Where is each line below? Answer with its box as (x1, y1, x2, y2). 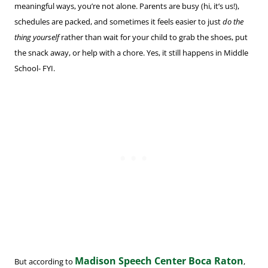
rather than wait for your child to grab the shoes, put (59, 32, 248, 43)
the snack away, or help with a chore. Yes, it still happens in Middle (14, 47, 248, 59)
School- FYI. (14, 63, 55, 74)
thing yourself (14, 32, 59, 43)
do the (223, 16, 243, 28)
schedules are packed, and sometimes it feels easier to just (14, 16, 223, 28)
